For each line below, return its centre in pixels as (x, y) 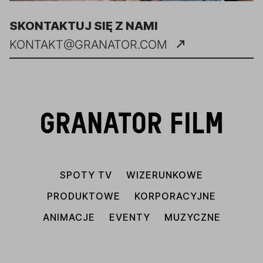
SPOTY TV (86, 175)
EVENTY (129, 217)
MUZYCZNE (192, 217)
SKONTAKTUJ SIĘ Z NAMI (84, 26)
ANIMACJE (69, 217)
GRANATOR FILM (131, 126)
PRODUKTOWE (84, 196)
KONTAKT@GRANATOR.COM (88, 45)
